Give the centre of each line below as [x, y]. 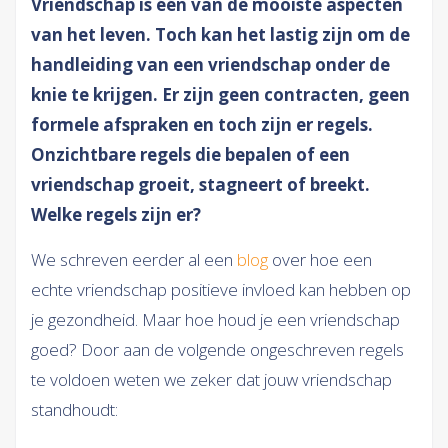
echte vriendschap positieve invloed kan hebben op [221, 289]
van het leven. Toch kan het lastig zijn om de [220, 34]
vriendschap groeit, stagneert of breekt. [200, 184]
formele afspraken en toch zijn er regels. [202, 124]
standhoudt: [74, 409]
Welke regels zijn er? [116, 214]
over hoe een [322, 259]
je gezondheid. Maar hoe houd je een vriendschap [215, 319]
